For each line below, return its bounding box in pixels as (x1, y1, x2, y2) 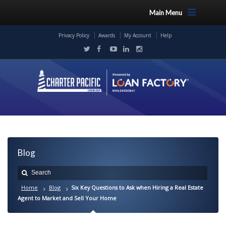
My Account (124, 32, 151, 39)
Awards (98, 32, 115, 39)
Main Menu (149, 9, 182, 17)
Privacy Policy (58, 32, 89, 39)
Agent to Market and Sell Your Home (18, 194, 117, 202)
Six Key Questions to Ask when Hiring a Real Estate (71, 184, 203, 191)
